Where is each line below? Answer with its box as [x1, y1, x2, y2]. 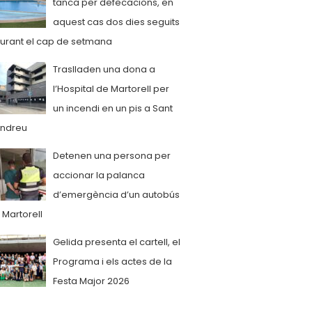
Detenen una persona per [53, 149, 171, 162]
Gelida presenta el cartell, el [53, 235, 180, 249]
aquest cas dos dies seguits [53, 15, 180, 29]
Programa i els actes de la [53, 255, 172, 268]
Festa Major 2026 [53, 274, 130, 288]
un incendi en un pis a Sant [53, 102, 173, 115]
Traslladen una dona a [53, 63, 155, 76]
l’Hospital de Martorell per [53, 82, 169, 95]
